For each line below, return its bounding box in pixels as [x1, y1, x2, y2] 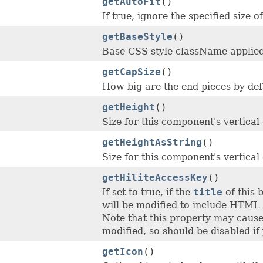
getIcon [102, 246, 143, 258]
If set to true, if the [102, 187, 193, 198]
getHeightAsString [102, 137, 202, 149]
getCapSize [102, 66, 161, 78]
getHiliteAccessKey [102, 172, 208, 184]
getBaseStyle [102, 31, 173, 43]
